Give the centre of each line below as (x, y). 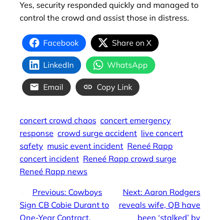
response (37, 133)
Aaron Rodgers (172, 192)
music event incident (85, 146)
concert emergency (136, 121)
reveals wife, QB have (160, 205)
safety (31, 146)
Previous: (50, 192)
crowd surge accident (97, 133)
